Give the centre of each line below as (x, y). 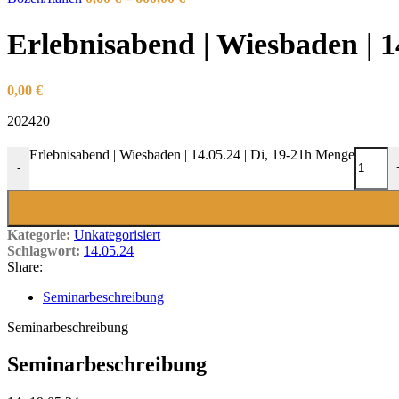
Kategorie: (39, 234)
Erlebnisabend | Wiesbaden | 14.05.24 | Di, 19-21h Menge (192, 154)
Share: (25, 266)
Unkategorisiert (117, 234)
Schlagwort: (44, 250)
